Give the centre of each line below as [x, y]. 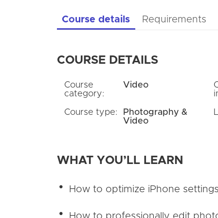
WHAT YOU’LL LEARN [120, 161]
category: [84, 94]
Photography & [155, 112]
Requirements [174, 19]
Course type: [91, 112]
